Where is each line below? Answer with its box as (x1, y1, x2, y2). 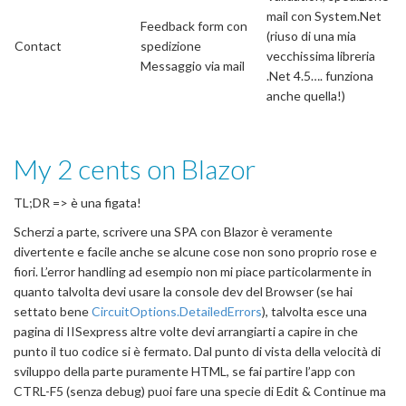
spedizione (140, 37, 201, 53)
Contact (14, 37, 62, 53)
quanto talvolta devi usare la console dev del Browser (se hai (14, 283, 353, 299)
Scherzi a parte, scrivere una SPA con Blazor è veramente (14, 223, 333, 239)
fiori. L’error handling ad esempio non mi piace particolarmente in (14, 263, 372, 279)
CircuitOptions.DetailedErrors (92, 303, 262, 319)
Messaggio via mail (140, 57, 245, 73)
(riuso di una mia (266, 27, 356, 43)
